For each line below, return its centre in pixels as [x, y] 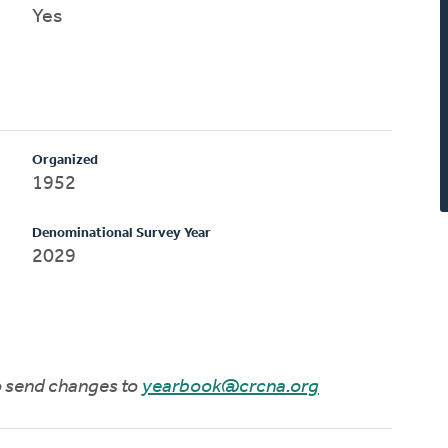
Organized [65, 160]
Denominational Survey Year [122, 233]
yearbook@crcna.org [230, 386]
